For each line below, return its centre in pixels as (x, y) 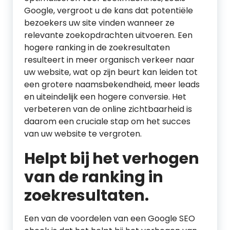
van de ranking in (94, 177)
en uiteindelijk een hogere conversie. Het (105, 97)
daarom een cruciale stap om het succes (107, 121)
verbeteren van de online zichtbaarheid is (108, 109)
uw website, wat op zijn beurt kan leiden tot (111, 72)
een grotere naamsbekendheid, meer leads (112, 84)
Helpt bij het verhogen (112, 159)
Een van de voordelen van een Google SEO (110, 218)
